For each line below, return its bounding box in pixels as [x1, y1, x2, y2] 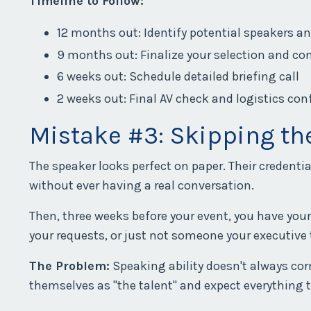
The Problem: [29, 258, 110, 274]
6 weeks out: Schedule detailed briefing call [57, 69, 299, 85]
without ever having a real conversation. [29, 177, 254, 193]
